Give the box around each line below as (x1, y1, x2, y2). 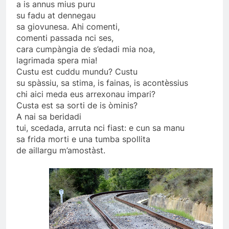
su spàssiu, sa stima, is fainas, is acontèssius (16, 78, 188, 88)
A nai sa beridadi (16, 111, 81, 122)
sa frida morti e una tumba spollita (16, 134, 150, 145)
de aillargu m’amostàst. (16, 145, 105, 156)
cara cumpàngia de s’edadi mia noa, (16, 44, 155, 55)
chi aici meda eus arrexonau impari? (16, 89, 155, 100)
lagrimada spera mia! (16, 55, 97, 66)
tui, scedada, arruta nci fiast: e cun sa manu (16, 123, 185, 133)
